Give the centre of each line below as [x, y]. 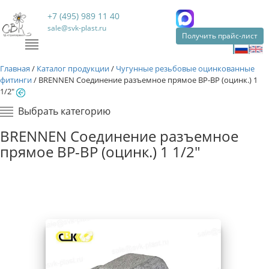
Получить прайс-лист [219, 36]
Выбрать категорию [64, 111]
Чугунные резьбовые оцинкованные [185, 68]
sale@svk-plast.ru [77, 28]
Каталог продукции [73, 68]
